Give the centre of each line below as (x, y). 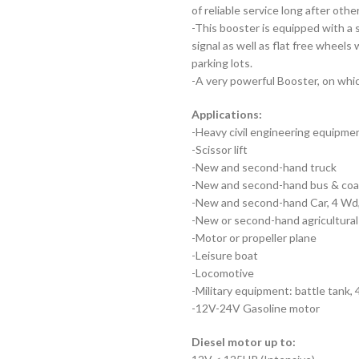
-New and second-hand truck (264, 167)
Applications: (227, 114)
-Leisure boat (225, 255)
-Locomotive (223, 273)
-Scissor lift (220, 149)
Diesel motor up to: (244, 342)
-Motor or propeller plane (254, 238)
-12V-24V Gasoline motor (256, 308)
